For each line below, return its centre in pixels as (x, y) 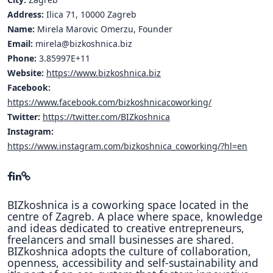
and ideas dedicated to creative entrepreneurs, (126, 228)
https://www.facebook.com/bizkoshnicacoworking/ (109, 102)
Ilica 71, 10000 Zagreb (90, 14)
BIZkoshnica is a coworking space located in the (128, 204)
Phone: (22, 58)
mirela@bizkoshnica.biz (83, 43)
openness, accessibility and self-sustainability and (133, 262)
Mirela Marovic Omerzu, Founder (104, 29)
